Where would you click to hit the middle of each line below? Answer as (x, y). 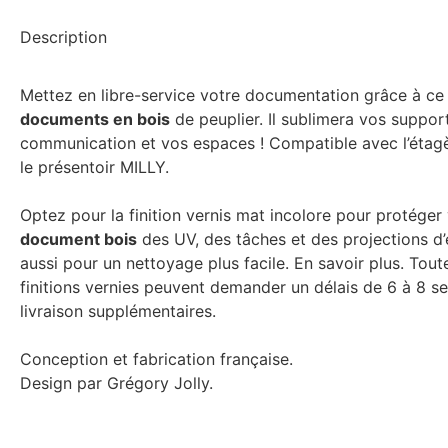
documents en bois (95, 119)
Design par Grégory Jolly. (116, 383)
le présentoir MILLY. (94, 167)
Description (63, 36)
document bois (78, 239)
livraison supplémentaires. (118, 311)
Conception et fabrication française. (156, 359)
